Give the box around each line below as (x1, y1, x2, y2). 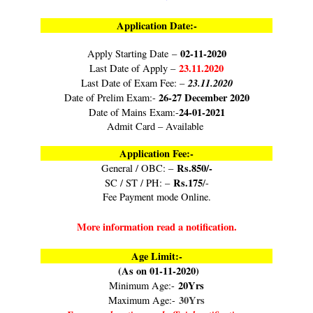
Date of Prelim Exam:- (64, 90, 159, 104)
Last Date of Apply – (89, 61, 179, 75)
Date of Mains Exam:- (88, 105, 179, 119)
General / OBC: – (101, 161, 177, 175)
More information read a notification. (76, 219, 237, 234)
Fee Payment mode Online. (102, 189, 211, 203)
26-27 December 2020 (158, 89, 249, 105)
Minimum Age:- (109, 278, 178, 292)
